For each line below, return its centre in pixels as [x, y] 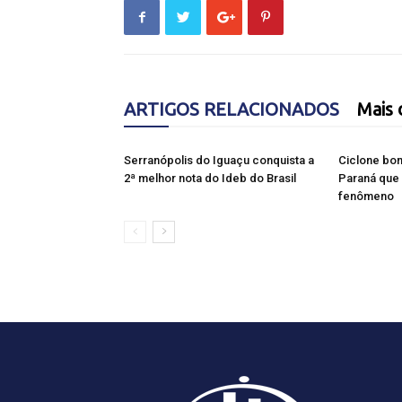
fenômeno [366, 196]
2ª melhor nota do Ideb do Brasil [210, 178]
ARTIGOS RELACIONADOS [232, 109]
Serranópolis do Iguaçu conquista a [219, 160]
